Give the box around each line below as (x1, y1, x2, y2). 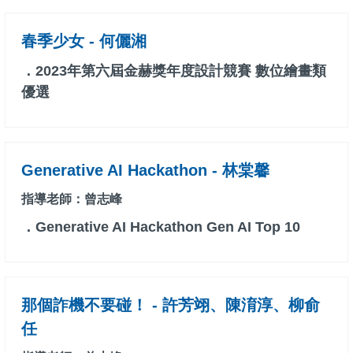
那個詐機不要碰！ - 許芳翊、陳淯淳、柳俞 (21, 296, 320, 314)
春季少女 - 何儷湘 (21, 32, 147, 50)
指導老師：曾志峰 (21, 192, 122, 206)
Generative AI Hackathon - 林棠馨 (21, 162, 269, 180)
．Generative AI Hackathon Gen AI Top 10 (21, 219, 300, 236)
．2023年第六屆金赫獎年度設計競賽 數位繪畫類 (21, 63, 326, 80)
